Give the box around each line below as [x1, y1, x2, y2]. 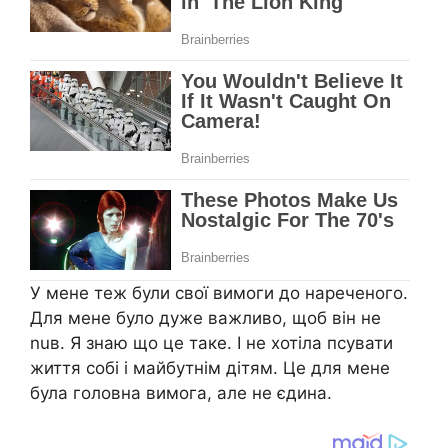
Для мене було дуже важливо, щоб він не [30, 307, 381, 328]
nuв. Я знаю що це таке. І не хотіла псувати [30, 332, 393, 353]
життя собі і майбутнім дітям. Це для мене [30, 357, 390, 378]
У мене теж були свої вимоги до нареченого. [30, 282, 408, 303]
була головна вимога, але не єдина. [30, 382, 332, 403]
